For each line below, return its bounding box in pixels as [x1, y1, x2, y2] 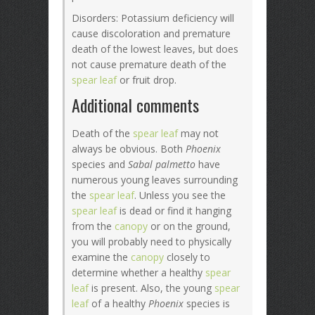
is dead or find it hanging [117, 204, 231, 217]
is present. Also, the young [89, 281, 214, 295]
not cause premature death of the [72, 58, 226, 71]
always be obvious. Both [72, 142, 186, 155]
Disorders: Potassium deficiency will [72, 11, 234, 25]
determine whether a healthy [72, 266, 205, 279]
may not [178, 127, 219, 140]
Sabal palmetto [128, 157, 195, 171]
